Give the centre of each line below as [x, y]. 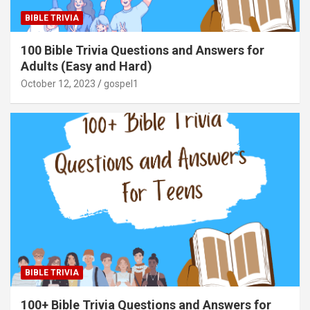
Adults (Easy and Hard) [86, 66]
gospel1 [121, 83]
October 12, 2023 [58, 83]
